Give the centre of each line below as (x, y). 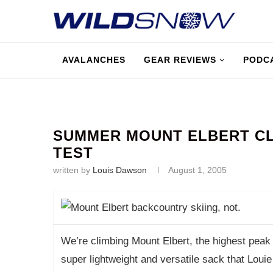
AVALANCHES (94, 60)
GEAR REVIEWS (180, 60)
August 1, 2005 (197, 170)
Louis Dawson (120, 170)
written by (73, 170)
